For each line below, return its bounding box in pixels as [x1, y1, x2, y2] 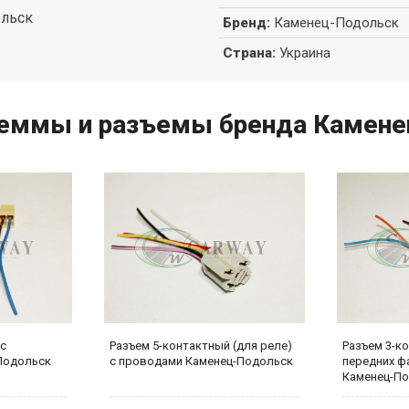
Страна [223, 44, 272, 61]
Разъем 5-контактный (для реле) [110, 338, 292, 352]
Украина [279, 44, 330, 61]
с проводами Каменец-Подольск [110, 353, 293, 368]
